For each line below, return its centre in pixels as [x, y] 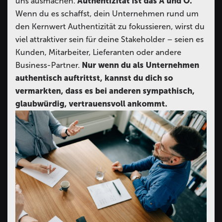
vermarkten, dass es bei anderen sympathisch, [105, 91]
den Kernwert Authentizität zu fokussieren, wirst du [110, 27]
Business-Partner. [49, 65]
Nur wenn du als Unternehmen [140, 65]
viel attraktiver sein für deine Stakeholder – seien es [110, 40]
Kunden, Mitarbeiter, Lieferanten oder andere [98, 53]
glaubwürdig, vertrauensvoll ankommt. [91, 104]
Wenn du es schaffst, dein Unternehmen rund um [107, 14]
